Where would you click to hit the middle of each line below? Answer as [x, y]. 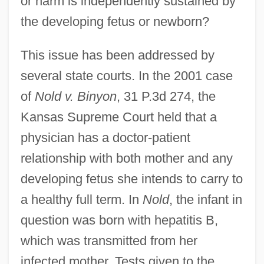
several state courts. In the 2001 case [126, 75]
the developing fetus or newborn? [115, 21]
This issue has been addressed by [117, 55]
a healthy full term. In [81, 199]
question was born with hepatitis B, [119, 220]
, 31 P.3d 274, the [166, 96]
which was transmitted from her [109, 240]
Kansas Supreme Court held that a [118, 117]
